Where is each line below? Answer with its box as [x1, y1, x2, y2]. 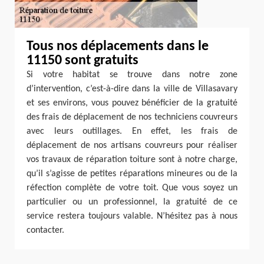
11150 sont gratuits [27, 54, 138, 68]
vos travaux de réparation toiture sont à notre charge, [27, 155, 237, 164]
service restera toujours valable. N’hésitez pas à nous [27, 212, 237, 221]
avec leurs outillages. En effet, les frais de [27, 127, 237, 136]
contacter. [27, 226, 64, 235]
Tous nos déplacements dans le [27, 39, 209, 54]
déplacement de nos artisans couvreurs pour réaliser [27, 141, 237, 150]
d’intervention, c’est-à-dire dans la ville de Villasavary [27, 84, 237, 94]
